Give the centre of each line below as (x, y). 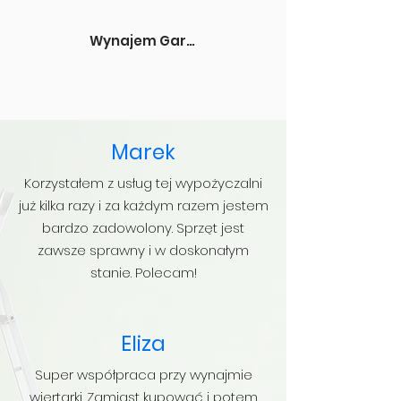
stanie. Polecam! (143, 273)
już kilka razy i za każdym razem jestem (143, 205)
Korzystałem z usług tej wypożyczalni (143, 183)
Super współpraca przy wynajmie (143, 375)
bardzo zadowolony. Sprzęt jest (143, 228)
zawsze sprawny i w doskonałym (143, 250)
